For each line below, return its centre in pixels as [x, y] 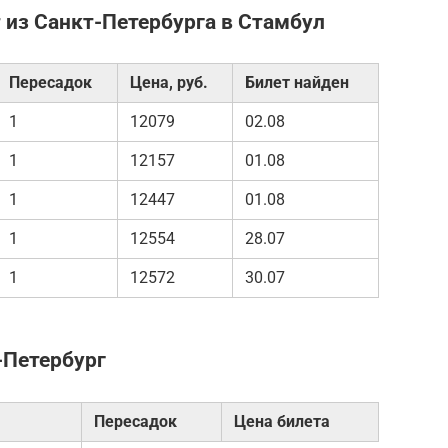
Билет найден [297, 83]
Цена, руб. [169, 83]
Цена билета [282, 421]
